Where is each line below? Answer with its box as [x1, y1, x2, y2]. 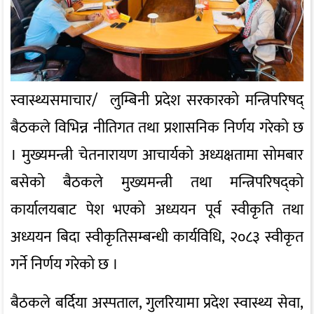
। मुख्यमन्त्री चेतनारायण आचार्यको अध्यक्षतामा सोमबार [11, 142, 303, 168]
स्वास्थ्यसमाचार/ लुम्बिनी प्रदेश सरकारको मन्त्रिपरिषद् [11, 87, 303, 114]
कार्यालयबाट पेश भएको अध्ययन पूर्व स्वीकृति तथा [11, 196, 303, 223]
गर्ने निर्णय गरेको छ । [11, 251, 118, 278]
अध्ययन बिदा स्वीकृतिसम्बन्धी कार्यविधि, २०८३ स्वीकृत [11, 224, 303, 250]
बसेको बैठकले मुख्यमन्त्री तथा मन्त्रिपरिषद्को [11, 169, 303, 196]
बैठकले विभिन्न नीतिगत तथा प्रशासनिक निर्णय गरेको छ [11, 114, 303, 141]
